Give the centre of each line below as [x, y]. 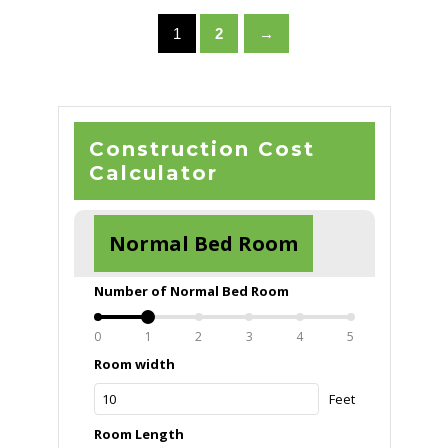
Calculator [153, 173]
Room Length [138, 434]
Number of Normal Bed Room [191, 291]
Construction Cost [201, 149]
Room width [134, 364]
